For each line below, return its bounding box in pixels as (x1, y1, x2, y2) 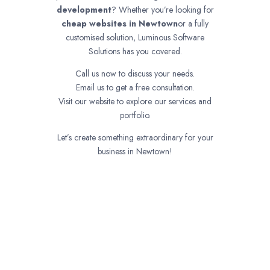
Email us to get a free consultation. (75, 81, 195, 93)
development (56, 3, 111, 16)
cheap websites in (61, 17, 139, 30)
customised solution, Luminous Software (66, 31, 204, 43)
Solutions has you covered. (88, 45, 182, 57)
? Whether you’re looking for (111, 3, 214, 16)
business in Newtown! (98, 145, 172, 157)
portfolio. (119, 108, 151, 121)
